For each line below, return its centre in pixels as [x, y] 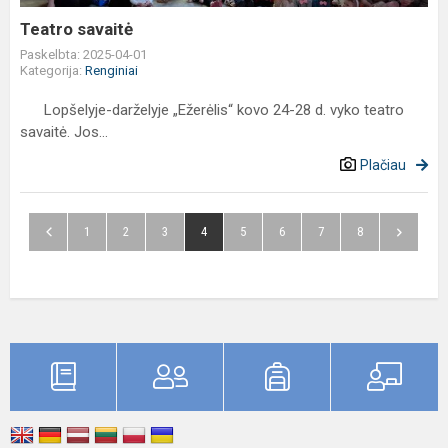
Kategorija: [52, 70]
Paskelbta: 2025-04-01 [83, 54]
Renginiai [111, 70]
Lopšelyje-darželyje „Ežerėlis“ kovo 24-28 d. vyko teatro [212, 110]
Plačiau [383, 165]
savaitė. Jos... [64, 132]
